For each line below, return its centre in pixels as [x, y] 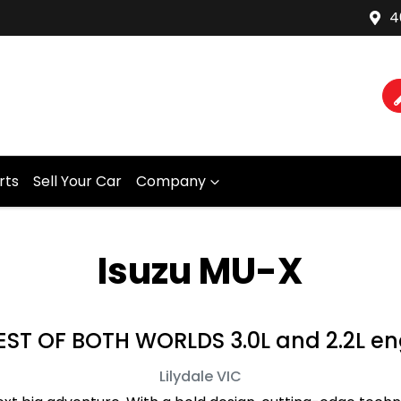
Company [171, 181]
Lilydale [186, 376]
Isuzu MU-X [200, 271]
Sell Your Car [77, 181]
